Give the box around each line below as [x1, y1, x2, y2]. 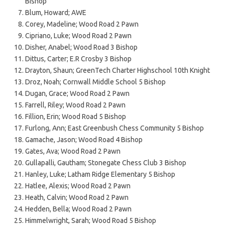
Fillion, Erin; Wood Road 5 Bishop [25, 112, 126, 121]
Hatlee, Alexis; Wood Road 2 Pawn [25, 181, 131, 190]
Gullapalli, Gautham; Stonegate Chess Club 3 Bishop [25, 158, 186, 167]
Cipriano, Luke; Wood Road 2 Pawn [25, 31, 132, 40]
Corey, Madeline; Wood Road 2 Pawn [25, 20, 139, 28]
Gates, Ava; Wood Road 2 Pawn [25, 147, 121, 155]
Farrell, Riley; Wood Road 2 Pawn [25, 100, 126, 109]
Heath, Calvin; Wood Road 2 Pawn [25, 193, 129, 201]
